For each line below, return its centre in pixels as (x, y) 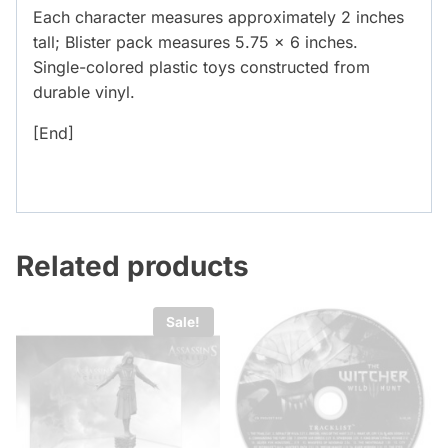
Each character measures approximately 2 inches (218, 17)
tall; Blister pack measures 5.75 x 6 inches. (195, 42)
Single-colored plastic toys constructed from (201, 67)
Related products (132, 266)
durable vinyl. (84, 92)
